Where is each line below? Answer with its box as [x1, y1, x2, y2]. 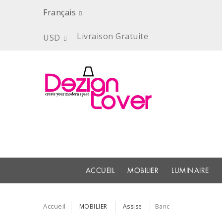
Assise [122, 202, 142, 211]
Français [43, 7, 76, 18]
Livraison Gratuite [77, 31, 148, 42]
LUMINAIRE [171, 166, 209, 175]
